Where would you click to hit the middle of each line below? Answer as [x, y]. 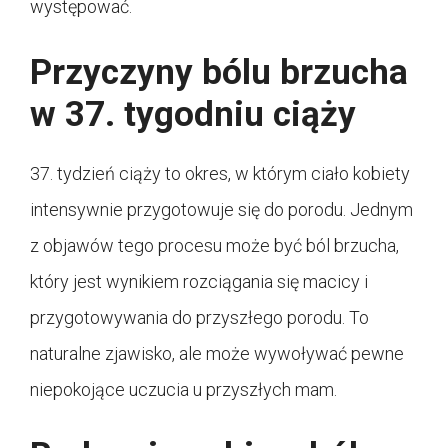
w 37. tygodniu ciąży [193, 115]
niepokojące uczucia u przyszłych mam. [183, 390]
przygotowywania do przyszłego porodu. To [199, 318]
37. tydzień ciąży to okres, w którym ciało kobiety [220, 174]
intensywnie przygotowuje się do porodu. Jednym [221, 210]
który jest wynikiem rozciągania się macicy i [199, 282]
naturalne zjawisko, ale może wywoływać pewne [217, 354]
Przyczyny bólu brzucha [219, 73]
